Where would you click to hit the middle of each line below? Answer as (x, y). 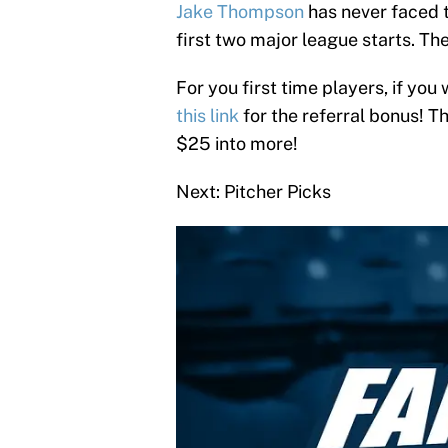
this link (209, 115)
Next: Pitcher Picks (253, 191)
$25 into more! (237, 143)
